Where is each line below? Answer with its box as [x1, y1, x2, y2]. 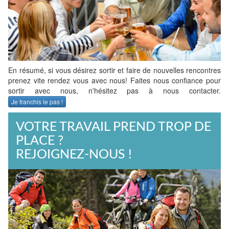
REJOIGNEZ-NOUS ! [16, 148, 132, 162]
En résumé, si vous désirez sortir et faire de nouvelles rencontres [8, 64, 221, 75]
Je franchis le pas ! [11, 97, 63, 106]
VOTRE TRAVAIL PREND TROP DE [16, 121, 211, 134]
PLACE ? [16, 134, 63, 148]
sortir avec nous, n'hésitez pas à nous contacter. [8, 85, 221, 96]
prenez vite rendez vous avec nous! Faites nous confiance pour [8, 75, 221, 85]
